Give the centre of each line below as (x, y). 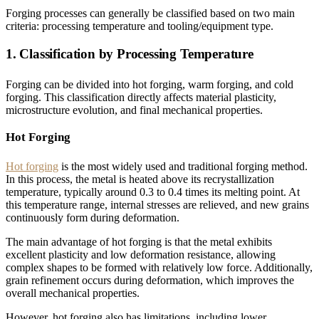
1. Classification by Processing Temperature (130, 54)
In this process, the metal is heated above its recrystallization (140, 179)
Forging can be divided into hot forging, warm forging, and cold (150, 85)
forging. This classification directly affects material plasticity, (141, 98)
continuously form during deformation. (93, 218)
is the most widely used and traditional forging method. (183, 167)
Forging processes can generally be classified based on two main (150, 14)
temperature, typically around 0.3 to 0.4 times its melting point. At (153, 192)
